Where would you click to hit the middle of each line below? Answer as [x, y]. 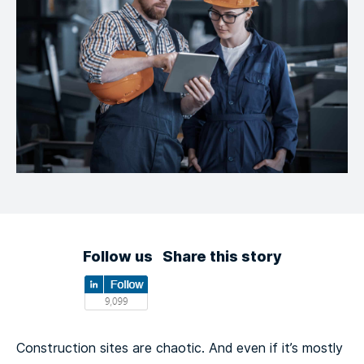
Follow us [117, 256]
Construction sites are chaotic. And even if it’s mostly [180, 348]
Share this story [222, 256]
